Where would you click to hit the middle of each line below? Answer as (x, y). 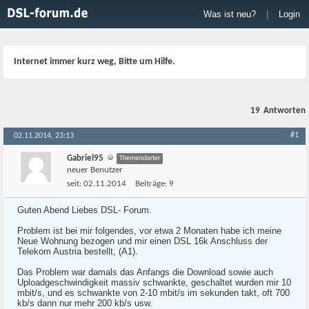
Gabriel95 (85, 158)
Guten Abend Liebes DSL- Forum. (84, 210)
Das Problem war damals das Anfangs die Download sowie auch (145, 272)
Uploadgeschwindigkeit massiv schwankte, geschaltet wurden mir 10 (154, 282)
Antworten (285, 111)
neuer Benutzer (95, 170)
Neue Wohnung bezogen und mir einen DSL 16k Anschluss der (142, 241)
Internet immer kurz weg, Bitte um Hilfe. (94, 62)
